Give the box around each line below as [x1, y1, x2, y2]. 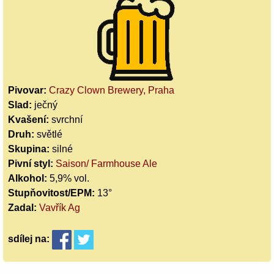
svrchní [51, 114, 83, 125]
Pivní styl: [8, 158, 56, 169]
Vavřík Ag [39, 202, 80, 213]
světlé [37, 128, 62, 139]
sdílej [8, 233, 32, 244]
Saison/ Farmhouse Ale [56, 158, 157, 169]
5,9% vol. [50, 172, 89, 183]
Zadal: [8, 202, 39, 213]
